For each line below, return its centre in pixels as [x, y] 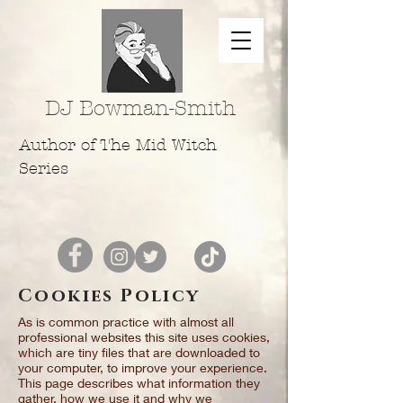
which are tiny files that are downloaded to [139, 352]
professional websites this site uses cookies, [144, 337]
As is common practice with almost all [126, 322]
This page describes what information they [139, 383]
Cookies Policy [109, 296]
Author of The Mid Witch [118, 145]
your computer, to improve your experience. [143, 367]
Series [44, 169]
